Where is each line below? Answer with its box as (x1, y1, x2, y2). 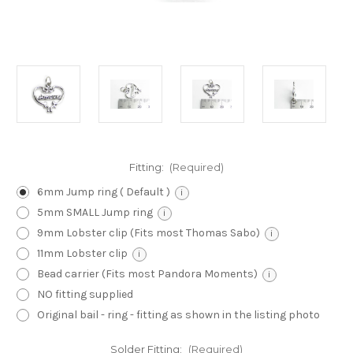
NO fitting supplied (36, 288, 133, 302)
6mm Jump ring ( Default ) (36, 185, 170, 199)
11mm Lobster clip (36, 247, 128, 261)
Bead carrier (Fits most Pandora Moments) (36, 267, 258, 281)
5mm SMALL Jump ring (36, 206, 153, 220)
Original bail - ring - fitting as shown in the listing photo (36, 308, 320, 322)
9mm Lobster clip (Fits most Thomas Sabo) (36, 226, 260, 240)
